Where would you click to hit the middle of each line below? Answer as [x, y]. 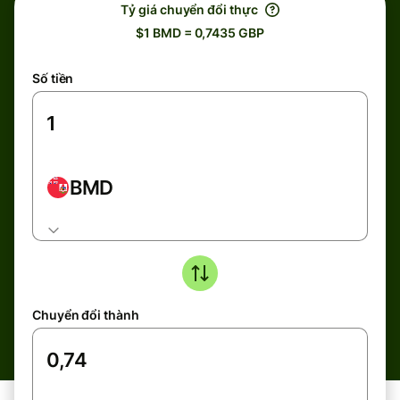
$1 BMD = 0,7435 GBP [200, 33]
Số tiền [53, 78]
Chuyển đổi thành [86, 315]
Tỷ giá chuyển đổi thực [189, 9]
